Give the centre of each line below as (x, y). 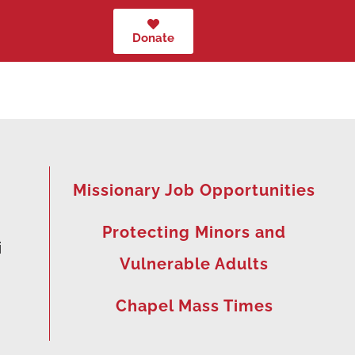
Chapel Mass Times (194, 306)
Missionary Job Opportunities (195, 191)
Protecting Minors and (195, 233)
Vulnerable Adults (195, 264)
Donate (154, 38)
